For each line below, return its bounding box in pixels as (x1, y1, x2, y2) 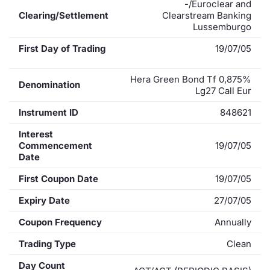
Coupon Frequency (19, 216, 102, 228)
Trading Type (19, 237, 76, 250)
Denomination (19, 78, 80, 90)
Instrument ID (19, 106, 78, 118)
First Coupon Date (19, 172, 98, 184)
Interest (19, 128, 53, 140)
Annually (215, 216, 251, 228)
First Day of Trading (19, 42, 105, 54)
